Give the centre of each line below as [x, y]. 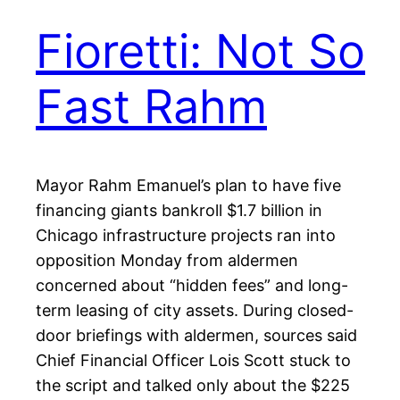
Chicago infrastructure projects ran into [186, 236]
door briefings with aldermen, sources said [196, 336]
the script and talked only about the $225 [193, 386]
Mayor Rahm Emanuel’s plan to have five [188, 186]
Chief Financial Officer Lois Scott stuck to [193, 361]
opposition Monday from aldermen [167, 261]
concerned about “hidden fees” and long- [192, 286]
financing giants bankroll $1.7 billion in [179, 211]
